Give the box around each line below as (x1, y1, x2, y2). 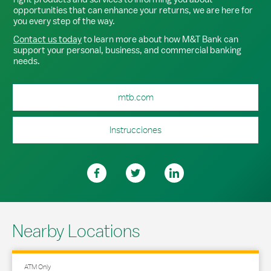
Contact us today (13, 33, 82, 45)
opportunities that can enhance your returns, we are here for (13, 4, 253, 16)
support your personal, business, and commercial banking (13, 44, 241, 56)
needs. (13, 55, 40, 67)
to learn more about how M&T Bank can (82, 33, 238, 45)
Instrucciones (109, 124, 162, 135)
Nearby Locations (12, 220, 140, 241)
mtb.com (117, 91, 154, 103)
